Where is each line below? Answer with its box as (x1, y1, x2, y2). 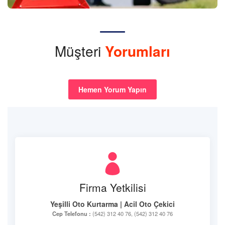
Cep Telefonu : (52, 209, 91, 217)
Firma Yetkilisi (79, 180, 146, 195)
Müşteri (55, 41, 105, 61)
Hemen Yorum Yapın (78, 84, 147, 94)
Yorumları (105, 41, 170, 61)
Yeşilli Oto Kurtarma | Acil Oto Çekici (50, 199, 175, 209)
